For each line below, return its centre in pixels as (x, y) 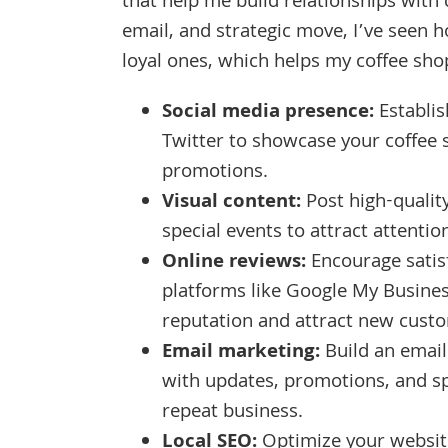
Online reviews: (234, 262)
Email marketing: (241, 352)
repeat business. (232, 412)
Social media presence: (268, 112)
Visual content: (234, 202)
